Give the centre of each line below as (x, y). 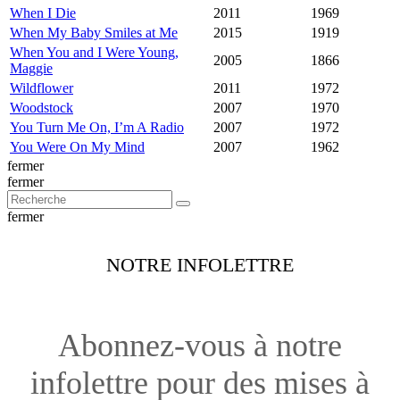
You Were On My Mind (77, 147)
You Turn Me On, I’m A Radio (97, 128)
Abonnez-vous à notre (200, 346)
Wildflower (42, 88)
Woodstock (42, 108)
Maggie (31, 69)
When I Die (43, 13)
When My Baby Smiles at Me (94, 33)
